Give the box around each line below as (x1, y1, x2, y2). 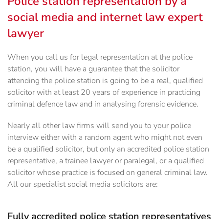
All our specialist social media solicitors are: (7, 179, 158, 190)
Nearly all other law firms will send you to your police (7, 120, 191, 131)
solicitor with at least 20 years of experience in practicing (7, 87, 200, 98)
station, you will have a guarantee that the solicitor (7, 64, 179, 75)
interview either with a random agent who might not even (7, 132, 202, 143)
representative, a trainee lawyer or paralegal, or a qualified (7, 155, 204, 167)
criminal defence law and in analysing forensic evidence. (7, 99, 198, 110)
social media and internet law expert (7, 9, 203, 25)
